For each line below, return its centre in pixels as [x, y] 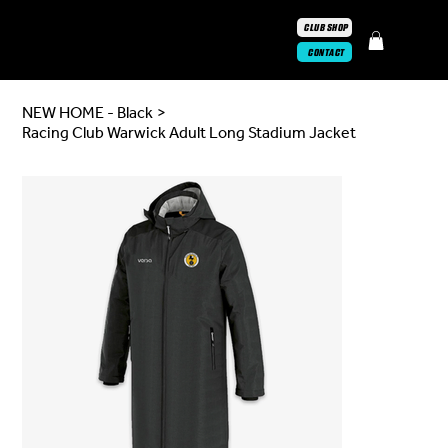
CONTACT [326, 52]
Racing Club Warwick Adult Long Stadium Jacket [189, 132]
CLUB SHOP [326, 27]
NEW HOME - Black [88, 112]
